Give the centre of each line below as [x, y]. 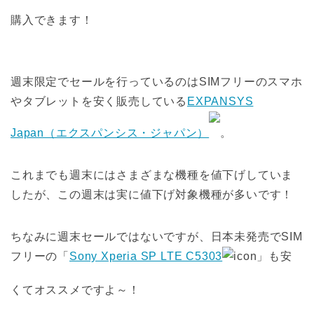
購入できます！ [52, 20]
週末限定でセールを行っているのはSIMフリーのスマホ [157, 82]
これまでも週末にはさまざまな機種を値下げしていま [152, 175]
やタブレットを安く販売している [99, 102]
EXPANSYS [220, 102]
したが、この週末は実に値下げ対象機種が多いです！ [152, 195]
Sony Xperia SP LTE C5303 [146, 257]
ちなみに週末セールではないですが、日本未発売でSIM [157, 237]
